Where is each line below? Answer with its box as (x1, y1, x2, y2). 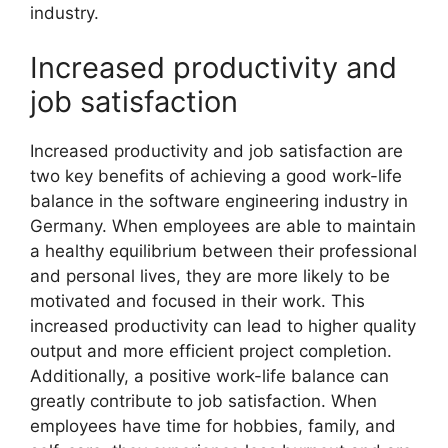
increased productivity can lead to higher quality (30, 316, 416, 336)
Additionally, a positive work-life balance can (30, 366, 389, 386)
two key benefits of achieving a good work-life (30, 166, 402, 186)
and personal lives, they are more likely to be (30, 266, 390, 286)
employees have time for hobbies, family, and (30, 416, 396, 436)
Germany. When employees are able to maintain (30, 216, 416, 236)
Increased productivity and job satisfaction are (30, 141, 403, 161)
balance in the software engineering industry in (30, 191, 408, 211)
